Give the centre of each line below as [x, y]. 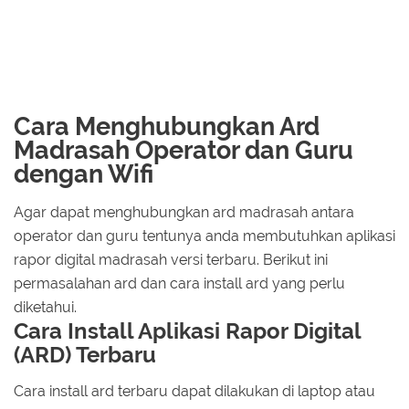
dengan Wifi [84, 174]
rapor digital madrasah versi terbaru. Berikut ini [171, 259]
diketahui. [45, 307]
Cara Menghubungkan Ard [167, 126]
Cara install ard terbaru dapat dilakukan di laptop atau [194, 391]
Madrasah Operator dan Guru [184, 150]
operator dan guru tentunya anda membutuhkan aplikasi [204, 236]
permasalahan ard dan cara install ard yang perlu [179, 283]
